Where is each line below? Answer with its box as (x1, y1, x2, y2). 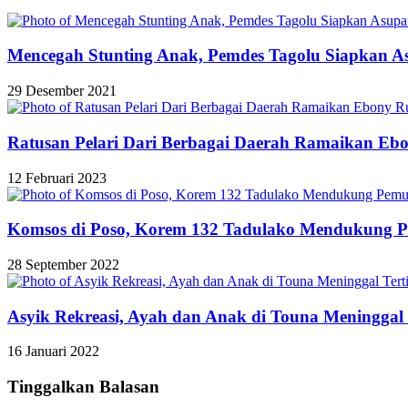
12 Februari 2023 (7, 169, 107, 186)
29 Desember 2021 (7, 83, 117, 99)
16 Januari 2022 (7, 343, 99, 360)
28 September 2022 (7, 257, 119, 272)
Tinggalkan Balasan (7, 377, 159, 397)
